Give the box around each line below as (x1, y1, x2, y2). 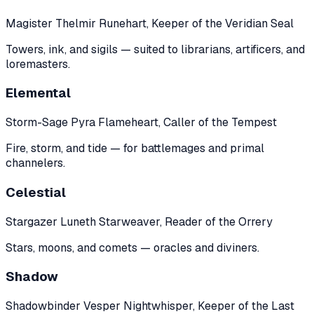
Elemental (6, 84, 71, 102)
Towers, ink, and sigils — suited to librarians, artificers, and (6, 41, 305, 57)
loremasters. (6, 56, 70, 71)
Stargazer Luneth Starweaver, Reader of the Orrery (6, 214, 273, 229)
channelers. (6, 156, 65, 171)
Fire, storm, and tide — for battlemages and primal (6, 141, 264, 156)
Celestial (6, 183, 66, 201)
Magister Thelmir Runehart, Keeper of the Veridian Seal (6, 15, 294, 31)
